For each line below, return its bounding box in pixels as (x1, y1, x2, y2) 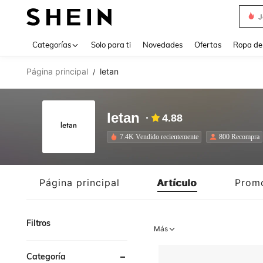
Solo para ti (91, 40, 131, 49)
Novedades (143, 40, 183, 49)
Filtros (26, 218, 50, 228)
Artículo (157, 176, 197, 188)
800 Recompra (219, 132, 259, 141)
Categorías (32, 40, 71, 49)
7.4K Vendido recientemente (120, 132, 198, 141)
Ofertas (194, 40, 221, 49)
